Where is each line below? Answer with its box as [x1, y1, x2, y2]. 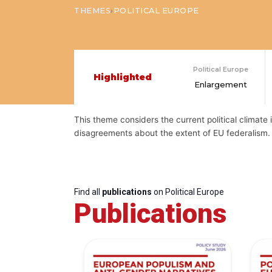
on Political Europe [152, 187, 224, 197]
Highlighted [93, 71, 152, 83]
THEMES [74, 6, 111, 15]
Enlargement [194, 79, 247, 89]
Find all [74, 187, 102, 197]
